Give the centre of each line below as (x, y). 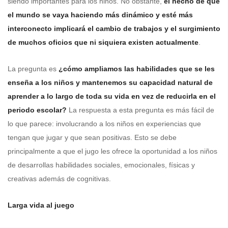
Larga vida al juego (41, 205)
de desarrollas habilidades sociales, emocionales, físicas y (101, 165)
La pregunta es (33, 68)
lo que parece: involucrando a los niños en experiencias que (104, 123)
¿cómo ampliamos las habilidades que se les (137, 68)
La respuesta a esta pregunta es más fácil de (140, 110)
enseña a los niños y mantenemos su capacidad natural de (110, 82)
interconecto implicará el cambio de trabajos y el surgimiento (114, 28)
